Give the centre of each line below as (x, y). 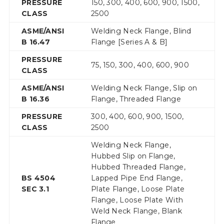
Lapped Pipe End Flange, (136, 178)
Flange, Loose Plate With (137, 200)
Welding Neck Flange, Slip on (144, 88)
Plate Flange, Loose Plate (138, 189)
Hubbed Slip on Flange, (133, 156)
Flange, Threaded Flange (136, 99)
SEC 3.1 (35, 189)
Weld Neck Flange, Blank (136, 211)
